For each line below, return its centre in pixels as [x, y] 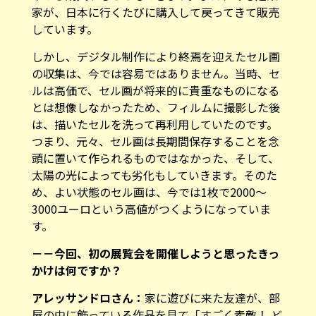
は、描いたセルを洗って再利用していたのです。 [154, 124]
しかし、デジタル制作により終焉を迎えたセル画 [156, 56]
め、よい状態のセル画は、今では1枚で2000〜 [149, 192]
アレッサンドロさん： [88, 297]
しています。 [65, 29]
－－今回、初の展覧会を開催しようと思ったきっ [155, 253]
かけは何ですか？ [77, 270]
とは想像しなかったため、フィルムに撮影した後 [156, 107]
